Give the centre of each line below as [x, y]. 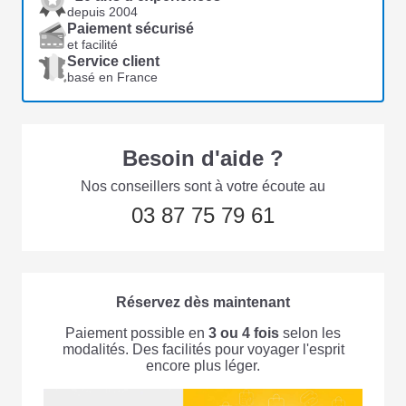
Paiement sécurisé [130, 28]
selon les [312, 333]
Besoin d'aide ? [203, 158]
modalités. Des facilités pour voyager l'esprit [203, 349]
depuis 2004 [102, 11]
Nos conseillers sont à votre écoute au [203, 186]
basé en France [112, 77]
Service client [113, 61]
